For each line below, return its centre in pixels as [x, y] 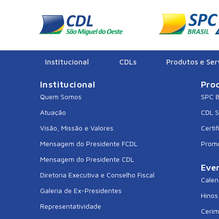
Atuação [53, 112]
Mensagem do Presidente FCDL [89, 143]
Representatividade [71, 206]
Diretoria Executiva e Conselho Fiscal [97, 175]
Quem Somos [61, 97]
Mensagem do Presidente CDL [87, 159]
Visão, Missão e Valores [77, 128]
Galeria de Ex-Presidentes [81, 190]
